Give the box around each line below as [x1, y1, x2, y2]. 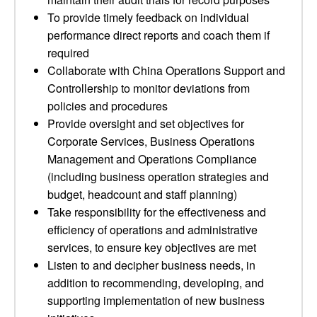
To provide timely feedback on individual [47, 9, 249, 25]
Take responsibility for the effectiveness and [47, 204, 266, 220]
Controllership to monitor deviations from [47, 80, 250, 96]
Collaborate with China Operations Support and [47, 62, 285, 79]
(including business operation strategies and [47, 168, 269, 185]
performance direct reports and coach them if [47, 27, 270, 43]
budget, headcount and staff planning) [47, 186, 237, 202]
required [47, 45, 89, 61]
